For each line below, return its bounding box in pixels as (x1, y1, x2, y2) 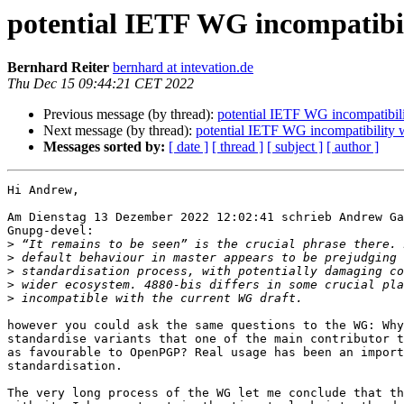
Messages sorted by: (43, 139, 165, 155)
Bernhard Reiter (7, 60, 109, 76)
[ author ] (326, 139, 379, 155)
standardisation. (7, 359, 123, 373)
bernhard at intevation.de (113, 60, 253, 76)
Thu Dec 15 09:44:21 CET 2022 (7, 76, 194, 92)
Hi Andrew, (7, 183, 79, 197)
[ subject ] (267, 139, 323, 155)
